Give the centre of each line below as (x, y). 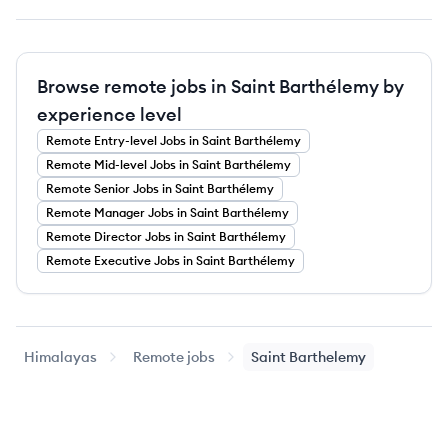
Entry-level (125, 140)
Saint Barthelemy (308, 357)
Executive (122, 260)
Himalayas (60, 357)
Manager (119, 212)
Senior (112, 188)
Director (118, 236)
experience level (109, 114)
